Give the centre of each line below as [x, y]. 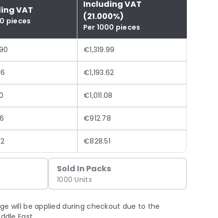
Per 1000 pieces [112, 27]
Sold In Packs [84, 169]
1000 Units [74, 180]
